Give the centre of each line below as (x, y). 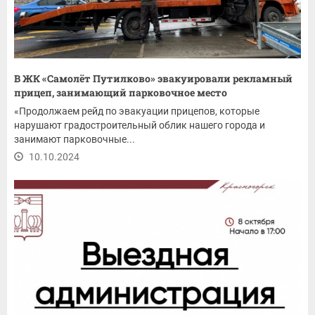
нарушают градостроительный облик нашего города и (140, 125)
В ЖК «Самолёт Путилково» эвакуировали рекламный (153, 78)
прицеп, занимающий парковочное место (122, 92)
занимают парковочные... (75, 139)
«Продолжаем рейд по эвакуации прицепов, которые (137, 111)
